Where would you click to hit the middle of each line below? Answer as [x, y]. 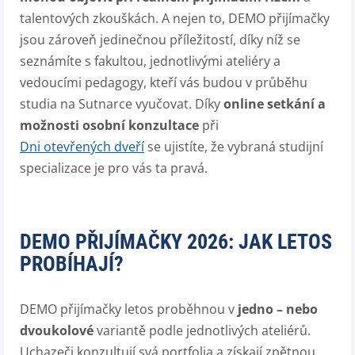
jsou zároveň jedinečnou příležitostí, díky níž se [160, 40]
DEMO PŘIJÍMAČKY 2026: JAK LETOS [176, 242]
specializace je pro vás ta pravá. [114, 168]
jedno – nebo [278, 309]
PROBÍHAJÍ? [72, 264]
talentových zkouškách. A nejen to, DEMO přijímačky [175, 18]
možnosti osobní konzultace [111, 125]
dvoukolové [57, 330]
